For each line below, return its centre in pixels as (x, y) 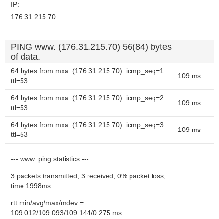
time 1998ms (31, 186)
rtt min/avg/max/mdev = (47, 203)
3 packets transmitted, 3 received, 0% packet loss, (88, 176)
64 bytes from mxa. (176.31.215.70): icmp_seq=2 (87, 98)
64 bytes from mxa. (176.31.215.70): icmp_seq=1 (87, 71)
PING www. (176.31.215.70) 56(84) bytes (91, 47)
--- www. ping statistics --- (50, 159)
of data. (25, 57)
